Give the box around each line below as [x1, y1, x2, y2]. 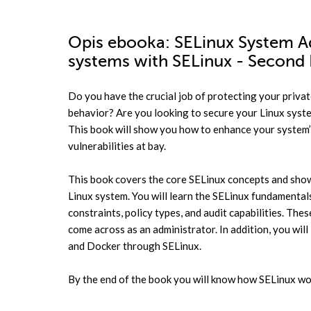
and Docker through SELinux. [68, 239, 201, 252]
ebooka [108, 33, 165, 52]
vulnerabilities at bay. [68, 140, 166, 152]
